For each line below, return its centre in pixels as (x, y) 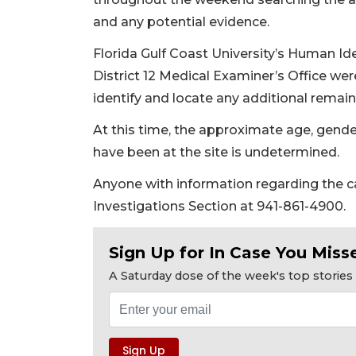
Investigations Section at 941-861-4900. (219, 207)
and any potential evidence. (181, 22)
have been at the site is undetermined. (218, 153)
